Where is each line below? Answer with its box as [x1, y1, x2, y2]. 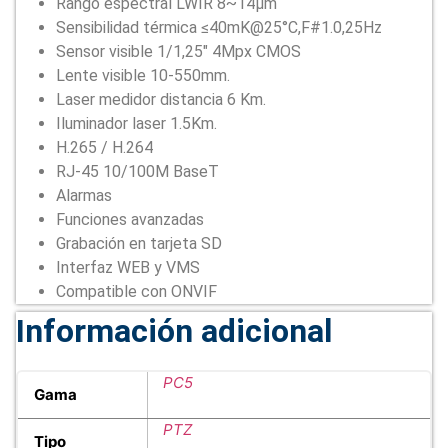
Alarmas [56, 186, 112, 206]
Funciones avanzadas [56, 210, 204, 230]
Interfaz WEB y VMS [56, 258, 200, 278]
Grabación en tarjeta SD [56, 234, 222, 254]
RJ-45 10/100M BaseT [56, 162, 219, 182]
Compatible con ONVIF [56, 282, 217, 302]
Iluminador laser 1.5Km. [56, 114, 217, 134]
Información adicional [16, 312, 332, 351]
